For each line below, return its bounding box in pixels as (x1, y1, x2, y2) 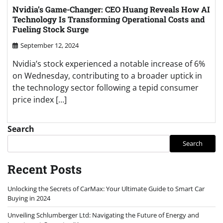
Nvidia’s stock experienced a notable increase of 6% (12, 58, 205, 69)
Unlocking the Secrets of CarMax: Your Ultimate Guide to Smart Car (7, 184, 205, 193)
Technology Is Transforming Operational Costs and (12, 13, 205, 24)
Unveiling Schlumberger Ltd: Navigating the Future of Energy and (7, 210, 199, 220)
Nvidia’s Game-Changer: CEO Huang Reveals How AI (12, 3, 210, 14)
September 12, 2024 (20, 40, 79, 50)
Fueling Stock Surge (12, 23, 89, 34)
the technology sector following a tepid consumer (12, 82, 199, 93)
